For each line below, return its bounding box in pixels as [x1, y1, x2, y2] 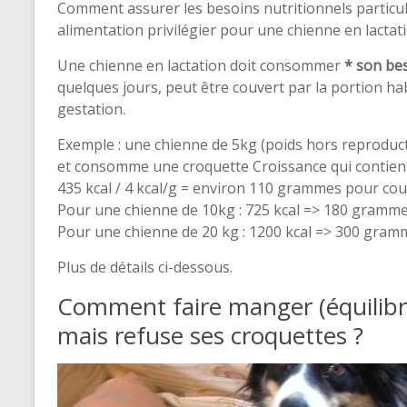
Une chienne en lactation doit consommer [57, 55, 344, 75]
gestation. [57, 99, 125, 119]
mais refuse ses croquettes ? [57, 319, 363, 352]
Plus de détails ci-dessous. [57, 257, 233, 277]
